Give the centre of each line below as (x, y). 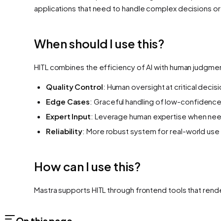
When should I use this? (99, 43)
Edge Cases (68, 101)
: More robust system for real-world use (151, 131)
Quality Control (74, 86)
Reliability (64, 131)
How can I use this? (87, 166)
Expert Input (69, 116)
